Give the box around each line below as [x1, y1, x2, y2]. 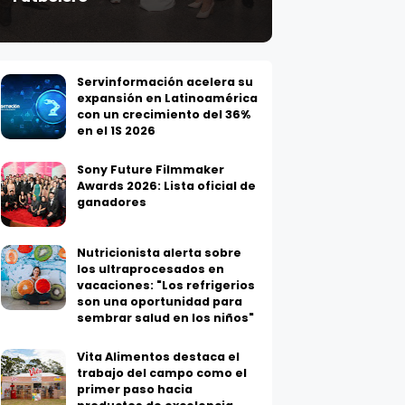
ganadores [77, 194, 146, 211]
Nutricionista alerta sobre [77, 245, 241, 261]
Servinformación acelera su [77, 74, 253, 90]
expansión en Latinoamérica [77, 90, 258, 107]
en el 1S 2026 [77, 123, 155, 139]
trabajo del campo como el [77, 365, 247, 381]
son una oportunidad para [77, 294, 242, 310]
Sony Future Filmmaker [77, 162, 224, 178]
